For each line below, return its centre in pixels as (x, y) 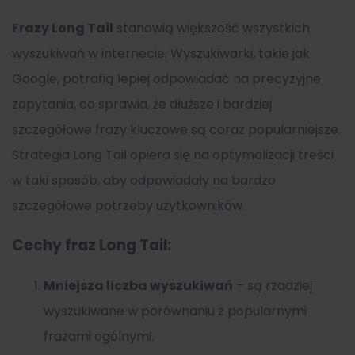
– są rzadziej (273, 286)
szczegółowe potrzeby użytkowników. (128, 205)
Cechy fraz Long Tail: (92, 246)
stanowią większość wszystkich (212, 28)
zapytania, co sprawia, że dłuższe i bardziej (142, 104)
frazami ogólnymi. (99, 337)
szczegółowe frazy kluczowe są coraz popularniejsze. (176, 129)
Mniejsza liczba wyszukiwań (138, 286)
